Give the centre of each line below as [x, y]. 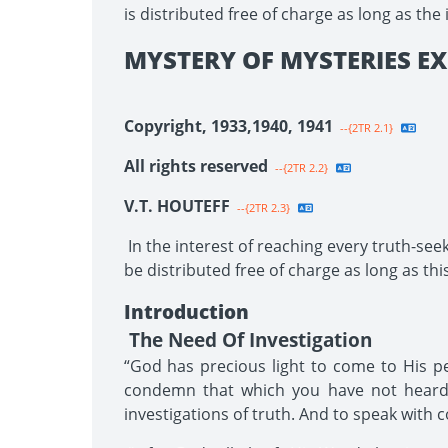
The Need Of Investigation [250, 339]
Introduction [186, 311]
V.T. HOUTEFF [176, 206]
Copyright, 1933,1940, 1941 [228, 126]
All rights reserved [195, 166]
